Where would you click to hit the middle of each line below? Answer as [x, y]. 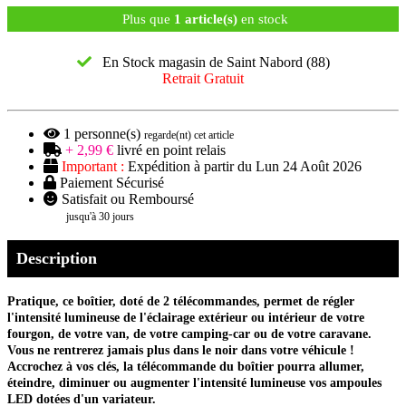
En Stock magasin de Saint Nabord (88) [210, 62]
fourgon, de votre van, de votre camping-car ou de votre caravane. [189, 333]
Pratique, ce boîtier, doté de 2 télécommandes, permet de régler [181, 301]
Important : [93, 166]
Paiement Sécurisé [110, 182]
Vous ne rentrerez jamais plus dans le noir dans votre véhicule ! [181, 350]
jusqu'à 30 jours [100, 216]
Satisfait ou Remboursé [126, 198]
